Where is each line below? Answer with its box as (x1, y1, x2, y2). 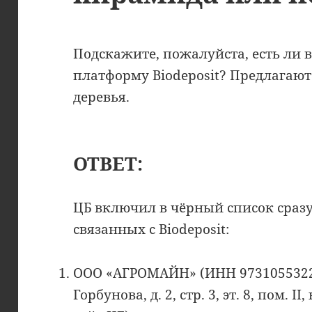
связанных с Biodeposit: (73, 219, 230, 238)
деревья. (73, 87, 130, 106)
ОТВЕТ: (73, 150, 143, 176)
